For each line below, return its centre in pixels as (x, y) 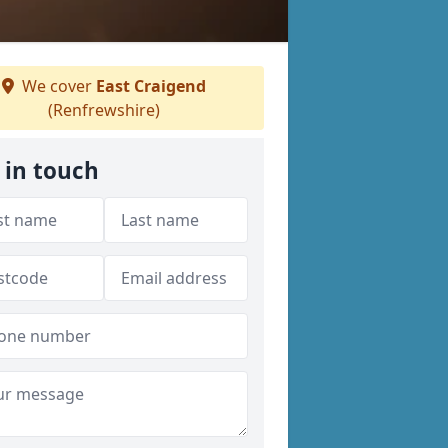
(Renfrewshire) (104, 110)
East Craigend (151, 86)
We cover (57, 86)
